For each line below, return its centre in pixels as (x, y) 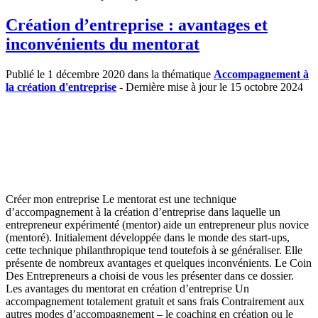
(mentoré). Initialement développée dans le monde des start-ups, (148, 237)
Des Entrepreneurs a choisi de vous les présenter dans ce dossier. (150, 276)
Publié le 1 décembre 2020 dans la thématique (110, 74)
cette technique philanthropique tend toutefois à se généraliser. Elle (154, 250)
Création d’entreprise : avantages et (137, 25)
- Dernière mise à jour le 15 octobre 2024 (210, 87)
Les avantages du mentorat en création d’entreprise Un (127, 289)
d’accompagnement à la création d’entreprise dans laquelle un (143, 212)
